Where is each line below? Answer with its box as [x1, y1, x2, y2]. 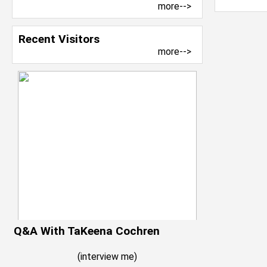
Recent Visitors [18, 32, 100, 46]
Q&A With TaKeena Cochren [14, 224, 160, 238]
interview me [80, 251, 134, 262]
